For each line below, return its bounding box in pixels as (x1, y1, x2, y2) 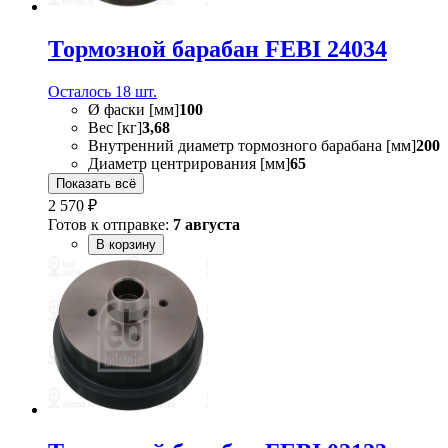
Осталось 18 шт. (48, 83, 157, 101)
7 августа (173, 216, 240, 234)
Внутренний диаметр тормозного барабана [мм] (88, 137, 416, 155)
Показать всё (56, 176, 136, 192)
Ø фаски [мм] (88, 101, 179, 119)
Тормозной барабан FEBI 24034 (48, 36, 387, 63)
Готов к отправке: (48, 216, 173, 234)
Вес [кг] (88, 119, 142, 137)
